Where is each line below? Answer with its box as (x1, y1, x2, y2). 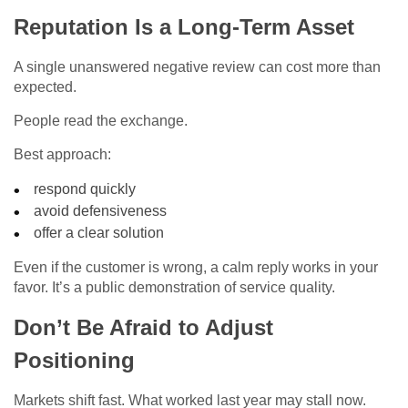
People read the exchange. (14, 113, 188, 129)
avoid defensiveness (34, 203, 168, 219)
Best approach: (14, 147, 111, 163)
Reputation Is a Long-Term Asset (14, 15, 354, 40)
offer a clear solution (34, 225, 165, 241)
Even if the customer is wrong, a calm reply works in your (14, 260, 378, 276)
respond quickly (34, 181, 137, 198)
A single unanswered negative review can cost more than (14, 59, 381, 76)
